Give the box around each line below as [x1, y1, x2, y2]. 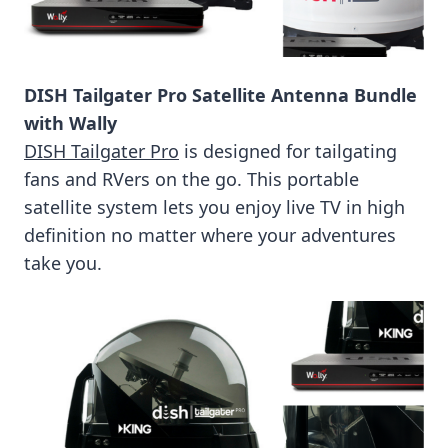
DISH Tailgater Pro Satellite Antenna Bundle [24, 82, 417, 107]
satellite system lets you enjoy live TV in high [24, 194, 405, 219]
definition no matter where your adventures [24, 222, 396, 247]
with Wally [24, 110, 117, 135]
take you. [24, 250, 102, 275]
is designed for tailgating [179, 138, 397, 163]
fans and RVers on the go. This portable [24, 166, 359, 191]
